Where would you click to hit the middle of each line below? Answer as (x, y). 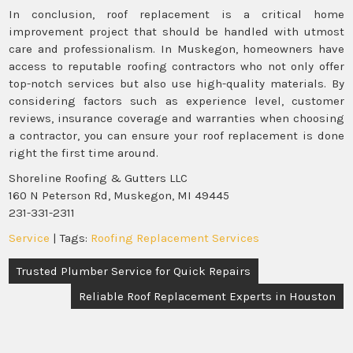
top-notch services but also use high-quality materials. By (176, 84)
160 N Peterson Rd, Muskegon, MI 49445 (119, 195)
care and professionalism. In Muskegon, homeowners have (176, 49)
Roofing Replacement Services (175, 238)
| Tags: (72, 238)
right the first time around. (84, 153)
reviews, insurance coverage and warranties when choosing (176, 118)
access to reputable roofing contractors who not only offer (176, 66)
